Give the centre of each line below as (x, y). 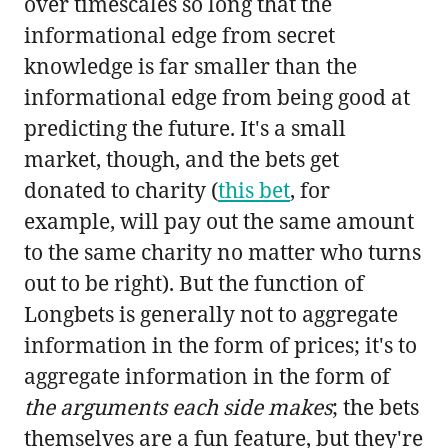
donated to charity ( (121, 189)
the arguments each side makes (178, 406)
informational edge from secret (179, 34)
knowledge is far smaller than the (190, 65)
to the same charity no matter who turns (222, 251)
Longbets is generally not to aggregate (211, 313)
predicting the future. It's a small (185, 127)
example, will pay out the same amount (219, 220)
